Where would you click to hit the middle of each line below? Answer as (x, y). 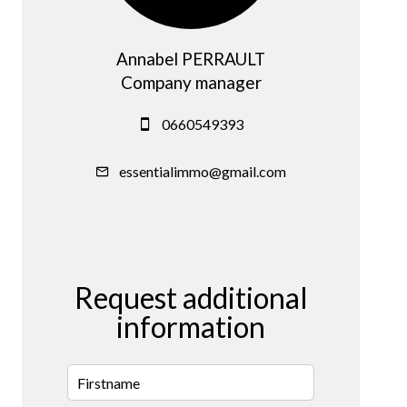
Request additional (191, 298)
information (191, 327)
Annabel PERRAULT (191, 60)
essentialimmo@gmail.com (203, 172)
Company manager (191, 83)
